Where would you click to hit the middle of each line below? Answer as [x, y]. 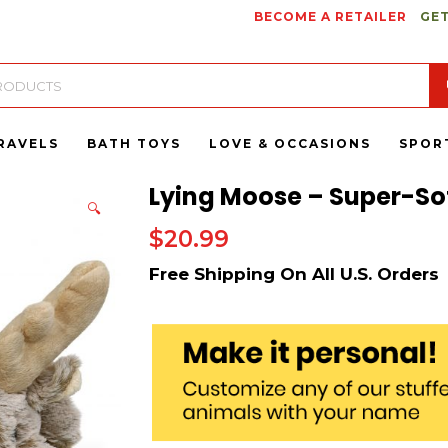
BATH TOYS [134, 143]
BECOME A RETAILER [330, 16]
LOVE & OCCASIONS [290, 143]
